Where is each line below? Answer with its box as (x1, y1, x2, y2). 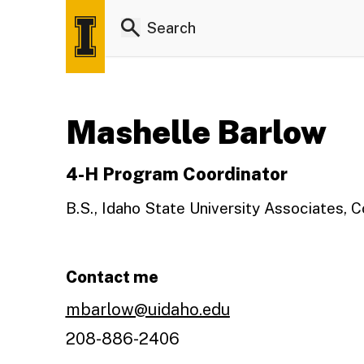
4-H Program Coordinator (65, 163, 288, 184)
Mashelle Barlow (65, 113, 327, 151)
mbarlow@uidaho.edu (65, 300, 230, 319)
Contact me (65, 267, 158, 287)
